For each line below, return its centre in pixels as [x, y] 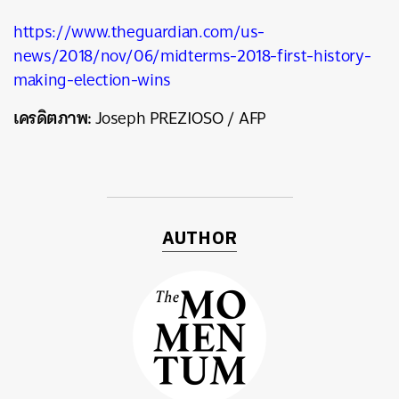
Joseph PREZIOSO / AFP [180, 118]
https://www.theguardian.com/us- [139, 32]
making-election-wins [92, 80]
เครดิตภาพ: [54, 118]
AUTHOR [199, 239]
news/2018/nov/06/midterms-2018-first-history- [192, 56]
